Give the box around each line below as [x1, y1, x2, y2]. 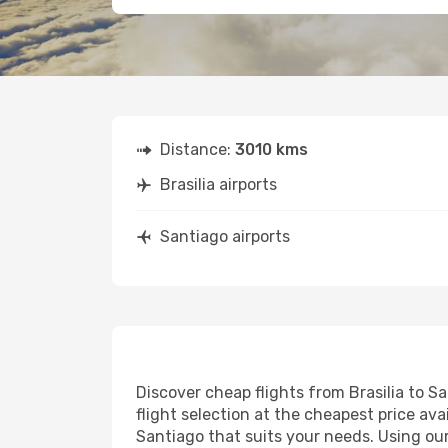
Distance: [160, 140, 235, 159]
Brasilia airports [160, 175, 277, 194]
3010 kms [235, 140, 308, 159]
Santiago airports [160, 227, 290, 246]
